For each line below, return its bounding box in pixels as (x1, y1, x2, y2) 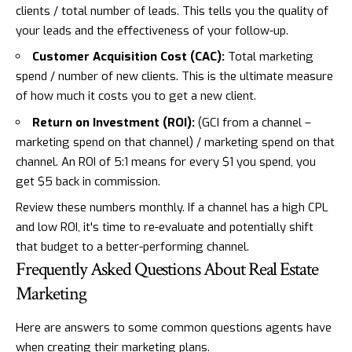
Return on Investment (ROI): (32, 114, 195, 130)
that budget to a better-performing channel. (16, 239, 249, 255)
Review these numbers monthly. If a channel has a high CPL (16, 200, 328, 216)
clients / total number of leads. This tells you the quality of (16, 2, 328, 19)
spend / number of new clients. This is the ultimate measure (16, 68, 333, 85)
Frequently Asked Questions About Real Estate (16, 257, 318, 282)
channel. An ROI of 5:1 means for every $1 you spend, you (16, 153, 316, 170)
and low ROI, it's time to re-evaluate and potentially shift (16, 219, 313, 236)
